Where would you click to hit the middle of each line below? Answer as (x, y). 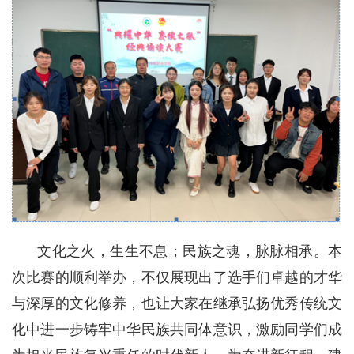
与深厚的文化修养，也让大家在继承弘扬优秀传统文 (177, 304)
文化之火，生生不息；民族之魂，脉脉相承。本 (177, 252)
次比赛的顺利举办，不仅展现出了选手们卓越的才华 (177, 278)
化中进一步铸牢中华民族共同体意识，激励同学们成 (177, 330)
